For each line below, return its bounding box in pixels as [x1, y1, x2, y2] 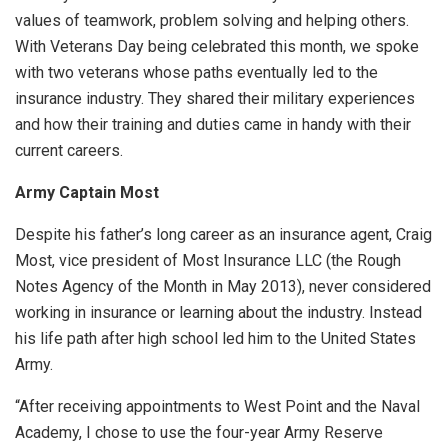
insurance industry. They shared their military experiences [15, 88, 415, 108]
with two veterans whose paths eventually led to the [15, 62, 378, 82]
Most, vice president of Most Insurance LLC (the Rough [15, 250, 401, 270]
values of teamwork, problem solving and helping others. [15, 10, 409, 30]
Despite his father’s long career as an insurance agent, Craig [15, 224, 432, 244]
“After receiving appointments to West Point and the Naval [15, 396, 420, 416]
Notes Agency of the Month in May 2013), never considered [15, 276, 431, 296]
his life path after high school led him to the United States [15, 328, 416, 348]
